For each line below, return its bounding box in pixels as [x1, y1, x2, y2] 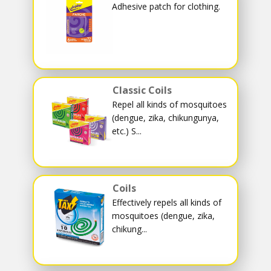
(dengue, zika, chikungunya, [112, 111, 219, 123]
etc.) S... [112, 125, 142, 137]
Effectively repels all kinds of [112, 196, 221, 208]
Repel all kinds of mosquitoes [112, 98, 227, 110]
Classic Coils [113, 83, 172, 97]
